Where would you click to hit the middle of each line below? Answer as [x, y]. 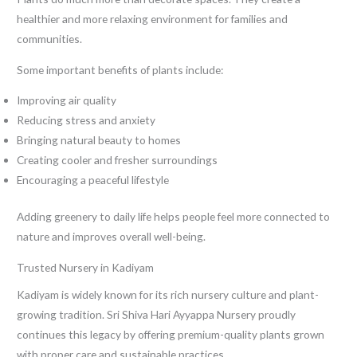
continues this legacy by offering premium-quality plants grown [171, 335]
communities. [50, 39]
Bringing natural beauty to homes [99, 140]
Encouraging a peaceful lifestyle [93, 180]
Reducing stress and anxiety [86, 120]
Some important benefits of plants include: [120, 69]
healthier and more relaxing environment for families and [153, 19]
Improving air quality [67, 100]
